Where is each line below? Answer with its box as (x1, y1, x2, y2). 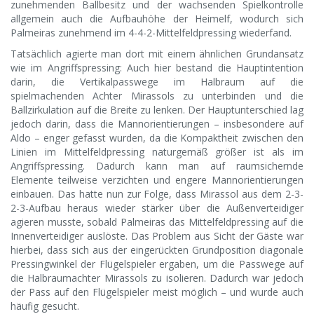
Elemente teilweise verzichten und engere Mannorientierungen (11, 173, 303, 187)
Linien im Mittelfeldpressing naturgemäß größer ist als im (11, 145, 303, 159)
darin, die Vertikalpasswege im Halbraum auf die (11, 75, 303, 89)
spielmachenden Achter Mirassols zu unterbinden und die (11, 89, 303, 103)
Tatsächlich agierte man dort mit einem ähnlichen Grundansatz (11, 47, 303, 61)
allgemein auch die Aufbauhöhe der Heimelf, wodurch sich (11, 12, 303, 26)
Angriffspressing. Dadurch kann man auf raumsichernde (11, 159, 303, 173)
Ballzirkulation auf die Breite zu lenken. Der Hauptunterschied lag (11, 103, 303, 117)
